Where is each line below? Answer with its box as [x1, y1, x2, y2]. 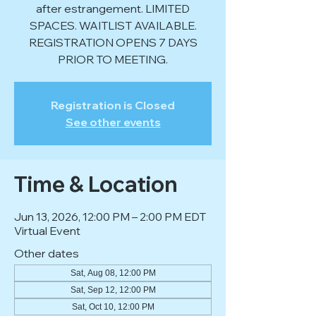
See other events [65, 115, 161, 129]
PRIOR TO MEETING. [58, 52, 168, 66]
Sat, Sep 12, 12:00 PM [70, 285, 156, 295]
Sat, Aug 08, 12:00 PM [70, 268, 156, 278]
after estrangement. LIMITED [36, 1, 190, 16]
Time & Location [14, 171, 178, 197]
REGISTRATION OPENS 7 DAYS [28, 35, 197, 49]
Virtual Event [14, 224, 80, 238]
